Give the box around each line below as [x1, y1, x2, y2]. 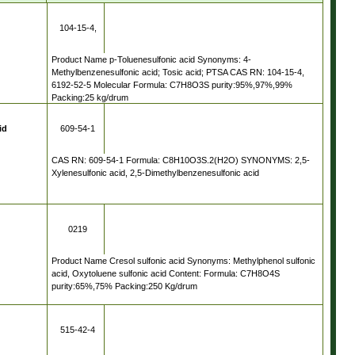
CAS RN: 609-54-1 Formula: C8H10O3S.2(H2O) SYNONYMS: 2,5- [52, 155, 310, 165]
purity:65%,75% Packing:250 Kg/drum [52, 281, 197, 291]
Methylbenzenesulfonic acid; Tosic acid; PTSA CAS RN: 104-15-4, [52, 67, 304, 77]
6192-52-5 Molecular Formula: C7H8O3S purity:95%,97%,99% [52, 80, 292, 90]
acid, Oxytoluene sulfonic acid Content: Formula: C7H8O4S [52, 269, 280, 278]
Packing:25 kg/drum [52, 93, 128, 102]
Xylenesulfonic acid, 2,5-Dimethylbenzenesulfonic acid [52, 168, 259, 177]
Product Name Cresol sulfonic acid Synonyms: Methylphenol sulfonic [52, 256, 315, 265]
